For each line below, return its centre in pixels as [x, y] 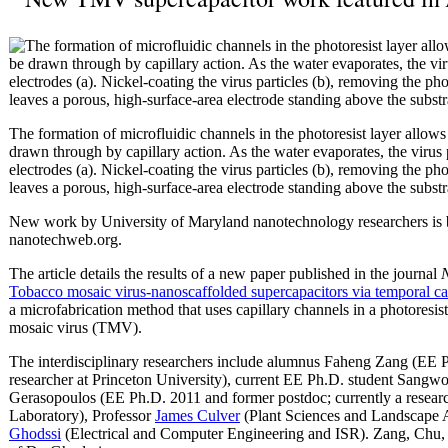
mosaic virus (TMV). [75, 327]
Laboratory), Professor [82, 415]
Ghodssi [35, 433]
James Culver [197, 415]
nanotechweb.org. [65, 239]
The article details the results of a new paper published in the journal [225, 273]
